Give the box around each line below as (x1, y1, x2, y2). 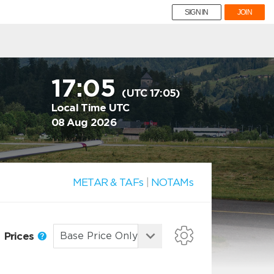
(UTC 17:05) (122, 87, 180, 99)
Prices (4, 229, 37, 242)
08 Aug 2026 (51, 116, 117, 128)
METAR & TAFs (72, 176, 144, 188)
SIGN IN (184, 8, 209, 17)
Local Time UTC (51, 102, 130, 114)
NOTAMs (151, 176, 193, 188)
